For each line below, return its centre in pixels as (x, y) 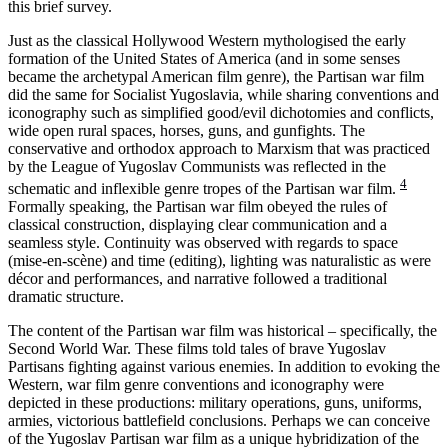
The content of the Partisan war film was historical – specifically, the (222, 331)
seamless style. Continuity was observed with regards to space (203, 243)
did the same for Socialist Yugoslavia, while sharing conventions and (223, 94)
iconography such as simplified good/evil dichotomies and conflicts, (221, 112)
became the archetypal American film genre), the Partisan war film (216, 76)
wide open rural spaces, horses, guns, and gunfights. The (186, 130)
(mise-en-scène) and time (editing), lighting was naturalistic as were (219, 261)
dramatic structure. (66, 297)
